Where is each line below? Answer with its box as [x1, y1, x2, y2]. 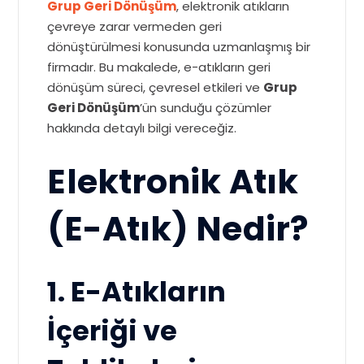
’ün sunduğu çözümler [140, 99, 272, 117]
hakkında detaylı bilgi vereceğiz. [47, 119, 237, 137]
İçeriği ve [47, 312, 178, 351]
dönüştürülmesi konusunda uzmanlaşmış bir [47, 38, 311, 56]
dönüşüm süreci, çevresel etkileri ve [47, 79, 264, 97]
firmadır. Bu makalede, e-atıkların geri [47, 58, 271, 76]
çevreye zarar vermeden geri [47, 18, 223, 36]
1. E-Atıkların [47, 273, 226, 312]
